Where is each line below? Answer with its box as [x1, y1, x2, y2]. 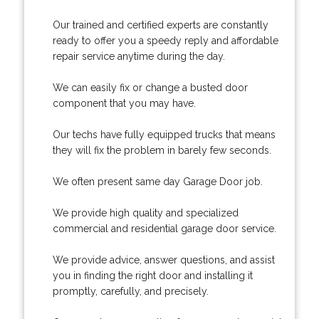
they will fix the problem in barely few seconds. [52, 144, 271, 156]
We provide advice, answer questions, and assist [52, 253, 275, 266]
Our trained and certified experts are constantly [52, 19, 268, 31]
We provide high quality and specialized [52, 206, 239, 219]
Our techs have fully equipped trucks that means [52, 128, 276, 140]
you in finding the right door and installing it [52, 269, 253, 281]
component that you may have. [52, 97, 196, 109]
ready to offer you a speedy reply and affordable [52, 34, 278, 46]
